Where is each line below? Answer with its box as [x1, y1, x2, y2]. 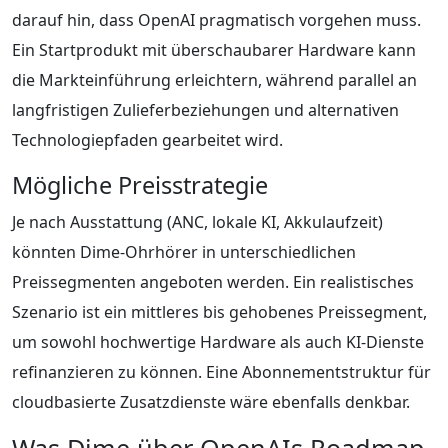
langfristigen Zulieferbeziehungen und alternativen [12, 98, 399, 121]
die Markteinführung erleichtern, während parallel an [12, 68, 417, 91]
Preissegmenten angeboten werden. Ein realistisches [12, 270, 414, 293]
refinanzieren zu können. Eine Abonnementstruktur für [12, 360, 431, 383]
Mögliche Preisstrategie [12, 168, 268, 201]
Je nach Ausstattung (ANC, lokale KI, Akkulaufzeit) [12, 210, 383, 233]
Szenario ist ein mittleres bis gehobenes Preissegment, [12, 300, 427, 323]
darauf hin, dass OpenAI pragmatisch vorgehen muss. [12, 8, 421, 31]
